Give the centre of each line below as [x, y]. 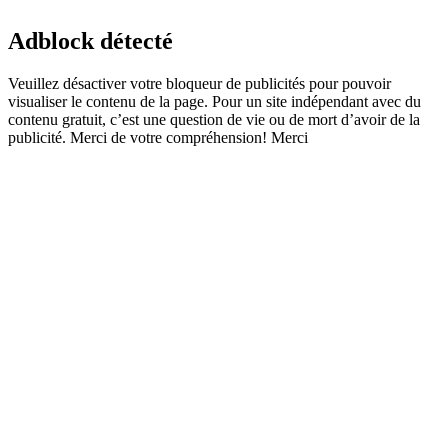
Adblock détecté [90, 40]
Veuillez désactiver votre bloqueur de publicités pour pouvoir [199, 83]
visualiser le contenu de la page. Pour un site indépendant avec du [214, 101]
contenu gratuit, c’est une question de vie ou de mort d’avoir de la [214, 119]
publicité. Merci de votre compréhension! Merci [158, 137]
